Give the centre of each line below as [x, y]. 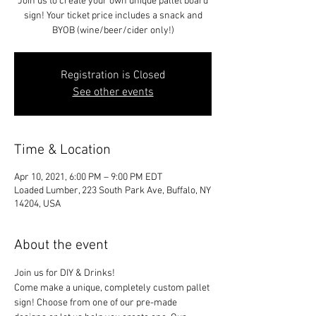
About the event [61, 245]
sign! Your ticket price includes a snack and [113, 16]
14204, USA [37, 204]
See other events [113, 92]
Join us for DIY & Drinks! [65, 273]
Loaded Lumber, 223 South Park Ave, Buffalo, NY [113, 191]
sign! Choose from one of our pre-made [97, 303]
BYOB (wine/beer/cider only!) [113, 31]
